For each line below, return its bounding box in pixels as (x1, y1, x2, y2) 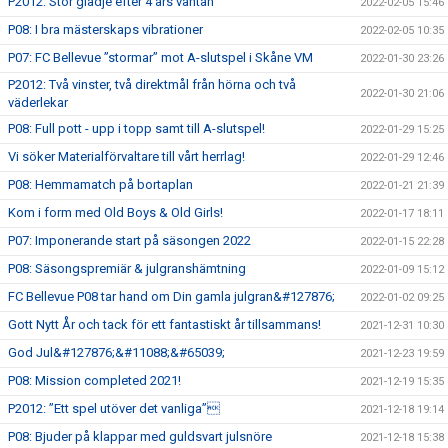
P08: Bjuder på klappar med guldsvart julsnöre (8, 428, 272, 444)
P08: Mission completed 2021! (8, 372, 181, 388)
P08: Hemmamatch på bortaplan (8, 176, 193, 192)
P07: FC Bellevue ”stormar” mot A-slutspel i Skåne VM (8, 49, 313, 65)
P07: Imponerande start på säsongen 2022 (8, 232, 251, 248)
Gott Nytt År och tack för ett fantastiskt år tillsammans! (8, 316, 321, 332)
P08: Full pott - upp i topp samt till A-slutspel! (8, 120, 265, 136)
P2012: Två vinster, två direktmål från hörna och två (8, 76, 296, 92)
